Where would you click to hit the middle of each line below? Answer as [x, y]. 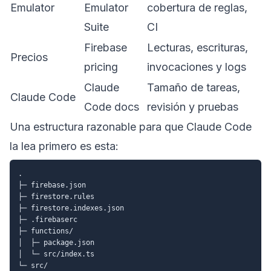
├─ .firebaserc [48, 219]
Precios [29, 57]
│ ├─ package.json [56, 242]
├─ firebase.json [52, 185]
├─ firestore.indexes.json [71, 208]
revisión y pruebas [193, 106]
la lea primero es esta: [64, 146]
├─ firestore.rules [56, 196]
